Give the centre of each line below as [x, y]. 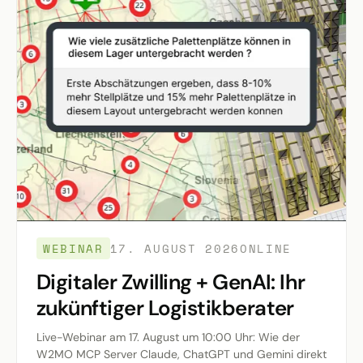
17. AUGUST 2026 [175, 249]
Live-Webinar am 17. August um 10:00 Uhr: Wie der [168, 337]
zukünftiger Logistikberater [165, 308]
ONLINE [266, 249]
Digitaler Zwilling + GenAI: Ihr [171, 282]
